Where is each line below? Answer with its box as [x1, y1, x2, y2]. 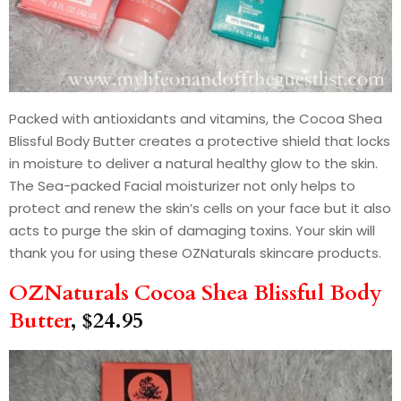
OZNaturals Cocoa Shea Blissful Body [9, 278, 382, 308]
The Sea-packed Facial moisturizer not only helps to [9, 176, 355, 195]
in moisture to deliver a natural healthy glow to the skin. [9, 154, 378, 173]
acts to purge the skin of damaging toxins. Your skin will [9, 221, 375, 240]
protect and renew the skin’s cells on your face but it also [9, 199, 391, 218]
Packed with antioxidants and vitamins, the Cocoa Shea [9, 109, 382, 128]
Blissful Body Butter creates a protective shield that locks [9, 132, 390, 150]
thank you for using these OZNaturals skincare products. [9, 243, 381, 262]
